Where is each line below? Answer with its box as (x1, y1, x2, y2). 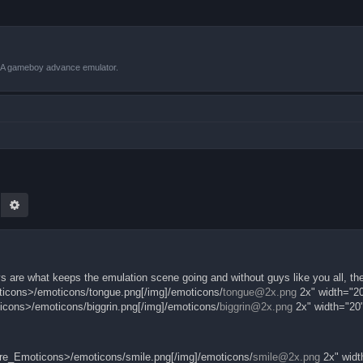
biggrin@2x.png (220, 300, 293, 313)
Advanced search (21, 196, 106, 211)
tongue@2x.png (223, 285, 297, 298)
